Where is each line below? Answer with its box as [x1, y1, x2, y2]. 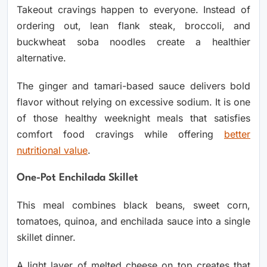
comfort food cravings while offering [17, 128, 224, 141]
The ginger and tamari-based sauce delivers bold [17, 80, 250, 92]
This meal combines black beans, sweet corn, [17, 199, 250, 212]
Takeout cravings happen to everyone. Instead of [17, 4, 250, 16]
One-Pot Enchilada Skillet [17, 173, 138, 184]
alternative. [17, 52, 66, 64]
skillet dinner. [17, 231, 76, 244]
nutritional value [17, 144, 88, 157]
